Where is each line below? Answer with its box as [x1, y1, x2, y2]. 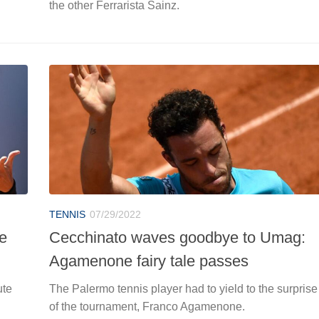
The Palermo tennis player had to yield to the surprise [49, 282, 318, 295]
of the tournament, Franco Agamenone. [49, 300, 245, 313]
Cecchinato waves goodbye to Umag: [49, 228, 305, 246]
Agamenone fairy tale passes [49, 251, 249, 270]
